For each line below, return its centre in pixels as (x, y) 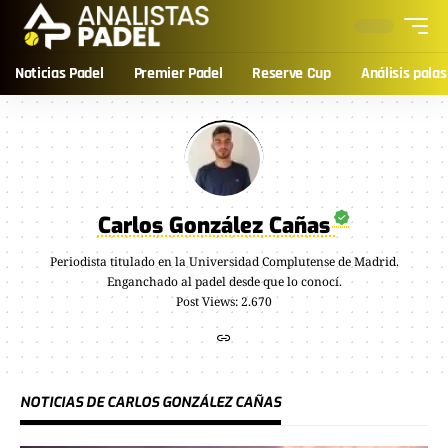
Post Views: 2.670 (224, 301)
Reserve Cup (291, 73)
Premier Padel (178, 73)
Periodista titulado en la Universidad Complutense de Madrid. (224, 261)
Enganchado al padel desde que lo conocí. (224, 281)
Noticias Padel (59, 73)
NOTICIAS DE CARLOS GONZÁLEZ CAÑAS (150, 402)
